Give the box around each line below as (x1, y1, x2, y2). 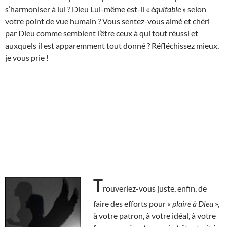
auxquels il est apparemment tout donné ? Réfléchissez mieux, (5, 40, 219, 50)
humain (70, 16, 96, 26)
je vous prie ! (5, 52, 49, 62)
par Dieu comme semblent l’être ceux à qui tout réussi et (5, 28, 198, 38)
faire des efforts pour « (93, 198, 172, 208)
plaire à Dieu (172, 198, 215, 208)
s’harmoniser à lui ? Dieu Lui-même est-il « (5, 4, 151, 14)
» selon (182, 4, 206, 14)
